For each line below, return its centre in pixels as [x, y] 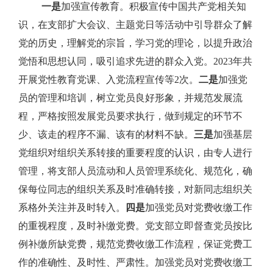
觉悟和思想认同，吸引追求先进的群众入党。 [116, 61]
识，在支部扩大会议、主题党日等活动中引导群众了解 [135, 24]
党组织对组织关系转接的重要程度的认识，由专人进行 [135, 152]
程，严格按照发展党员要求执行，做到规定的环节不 [130, 116]
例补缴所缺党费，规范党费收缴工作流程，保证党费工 [135, 244]
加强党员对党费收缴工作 [199, 207]
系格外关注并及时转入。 [72, 207]
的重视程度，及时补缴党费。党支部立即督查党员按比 [135, 225]
